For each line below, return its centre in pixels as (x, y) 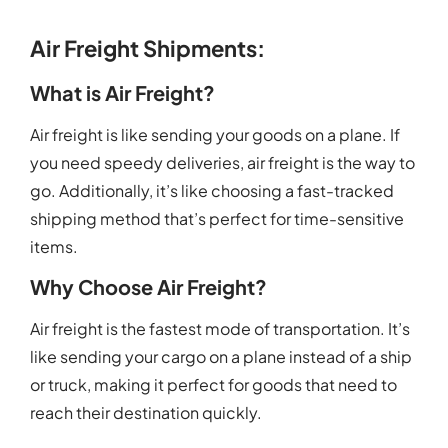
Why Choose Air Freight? (148, 287)
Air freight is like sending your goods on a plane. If (215, 135)
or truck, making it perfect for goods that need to (213, 385)
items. (54, 247)
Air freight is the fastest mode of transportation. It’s (220, 329)
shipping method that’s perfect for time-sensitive (217, 219)
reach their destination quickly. (146, 413)
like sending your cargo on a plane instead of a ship (221, 357)
